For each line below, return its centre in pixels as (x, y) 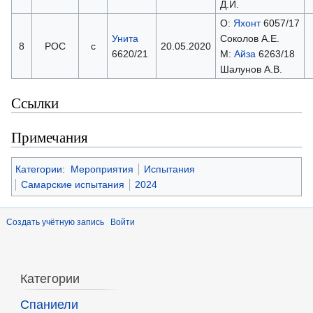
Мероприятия (102, 169)
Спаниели (49, 304)
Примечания (50, 137)
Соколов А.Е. (249, 38)
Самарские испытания (73, 184)
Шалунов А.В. (251, 69)
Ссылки (35, 102)
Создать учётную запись (55, 222)
